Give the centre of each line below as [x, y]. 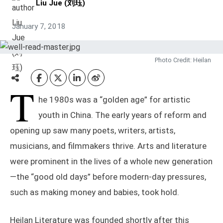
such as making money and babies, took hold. [95, 192]
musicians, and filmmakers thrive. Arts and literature [108, 146]
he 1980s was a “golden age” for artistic [114, 100]
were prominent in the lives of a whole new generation [111, 162]
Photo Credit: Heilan [183, 60]
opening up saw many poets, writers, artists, [93, 131]
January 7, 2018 [39, 26]
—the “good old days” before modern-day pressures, [108, 177]
